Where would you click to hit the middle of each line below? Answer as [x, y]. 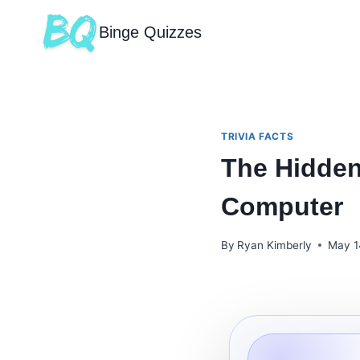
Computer [282, 206]
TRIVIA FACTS [258, 136]
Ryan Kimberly [275, 245]
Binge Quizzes [150, 32]
